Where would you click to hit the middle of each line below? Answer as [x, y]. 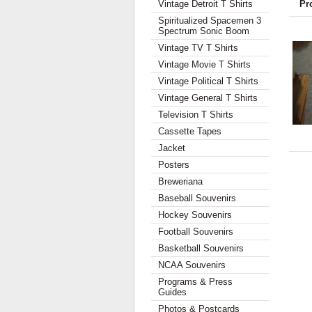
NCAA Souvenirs [192, 265]
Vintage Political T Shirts [208, 81]
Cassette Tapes [190, 131]
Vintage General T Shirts [208, 98]
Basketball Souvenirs [201, 248]
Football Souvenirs [196, 232]
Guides [172, 292]
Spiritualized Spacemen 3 [210, 21]
